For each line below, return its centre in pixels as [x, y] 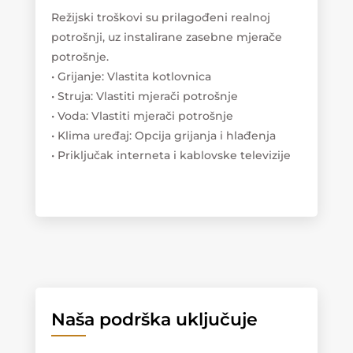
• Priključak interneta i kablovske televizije [171, 155]
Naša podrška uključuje [154, 319]
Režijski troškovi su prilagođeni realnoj [160, 17]
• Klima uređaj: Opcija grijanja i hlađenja [163, 135]
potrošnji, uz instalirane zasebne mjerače [166, 37]
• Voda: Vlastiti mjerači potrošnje [142, 115]
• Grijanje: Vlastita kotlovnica [131, 76]
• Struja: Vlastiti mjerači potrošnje [144, 96]
